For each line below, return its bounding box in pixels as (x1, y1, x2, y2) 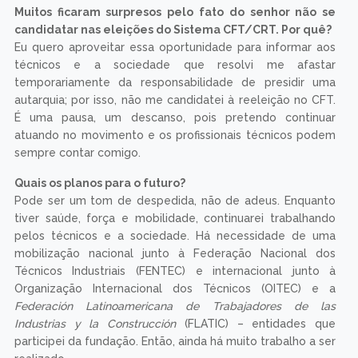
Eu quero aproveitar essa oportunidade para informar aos (14, 41, 336, 54)
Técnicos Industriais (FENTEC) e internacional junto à (14, 265, 336, 278)
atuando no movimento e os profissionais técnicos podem (14, 129, 336, 142)
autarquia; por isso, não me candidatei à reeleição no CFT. (14, 93, 336, 107)
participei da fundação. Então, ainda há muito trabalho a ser (14, 335, 336, 348)
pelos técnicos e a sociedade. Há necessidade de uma (14, 229, 336, 243)
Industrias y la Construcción (14, 317, 177, 331)
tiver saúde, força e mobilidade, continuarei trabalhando (14, 212, 336, 225)
